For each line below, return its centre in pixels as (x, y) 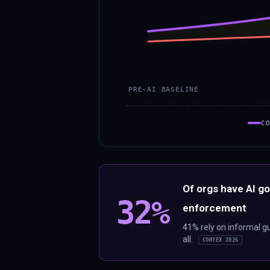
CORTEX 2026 (221, 240)
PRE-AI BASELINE (164, 89)
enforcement (215, 208)
